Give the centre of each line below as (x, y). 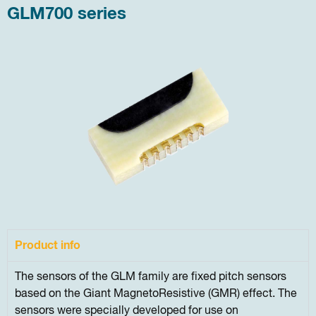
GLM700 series (67, 14)
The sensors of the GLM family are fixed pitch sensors (151, 278)
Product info (48, 246)
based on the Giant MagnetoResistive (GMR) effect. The (156, 294)
